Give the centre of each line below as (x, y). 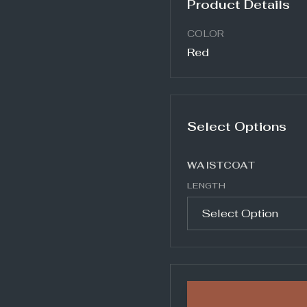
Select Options (237, 126)
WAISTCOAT (221, 165)
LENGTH (206, 186)
